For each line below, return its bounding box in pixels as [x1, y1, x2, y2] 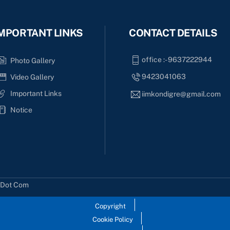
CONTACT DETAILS [128, 26, 218, 39]
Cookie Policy [92, 216, 133, 224]
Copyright [95, 202, 126, 210]
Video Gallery [10, 72, 54, 81]
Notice [10, 105, 32, 114]
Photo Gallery [10, 56, 55, 65]
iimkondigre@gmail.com [142, 89, 221, 98]
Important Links [10, 89, 62, 98]
